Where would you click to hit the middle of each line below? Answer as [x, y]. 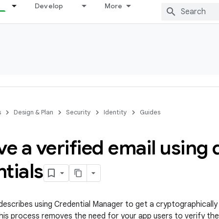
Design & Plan [33, 112]
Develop [49, 6]
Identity [115, 112]
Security [78, 112]
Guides [150, 112]
